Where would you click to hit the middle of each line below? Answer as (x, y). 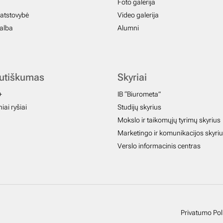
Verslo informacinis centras (159, 146)
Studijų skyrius (139, 107)
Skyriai (132, 77)
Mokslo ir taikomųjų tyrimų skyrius (169, 120)
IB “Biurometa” (139, 94)
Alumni (128, 28)
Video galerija (138, 15)
